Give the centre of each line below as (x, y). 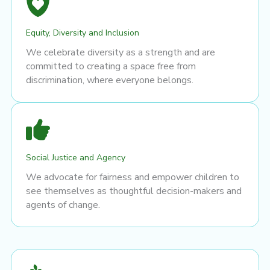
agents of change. (63, 205)
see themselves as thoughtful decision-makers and (134, 191)
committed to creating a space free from (111, 66)
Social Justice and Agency (76, 157)
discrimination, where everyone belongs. (110, 80)
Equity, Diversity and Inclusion (83, 33)
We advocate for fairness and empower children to (133, 177)
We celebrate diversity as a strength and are (121, 52)
